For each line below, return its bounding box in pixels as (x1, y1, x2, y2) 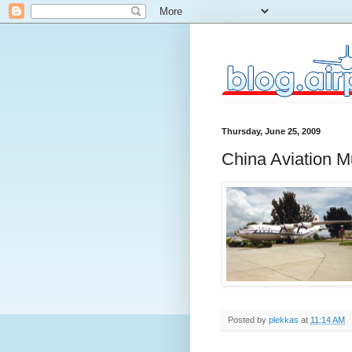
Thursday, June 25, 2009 (222, 126, 321, 136)
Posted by (228, 314, 269, 324)
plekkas (269, 314, 299, 324)
